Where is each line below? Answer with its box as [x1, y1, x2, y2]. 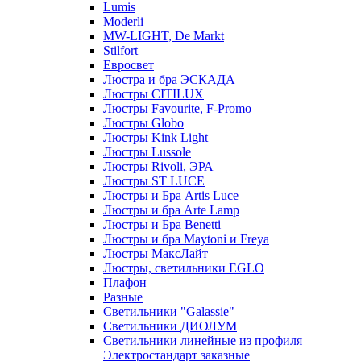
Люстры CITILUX [103, 87, 204, 102]
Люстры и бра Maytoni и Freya [103, 232, 269, 247]
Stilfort [103, 44, 138, 58]
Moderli [103, 15, 143, 29]
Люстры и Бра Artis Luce [103, 189, 239, 203]
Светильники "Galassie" [103, 305, 234, 319]
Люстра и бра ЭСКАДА [103, 73, 235, 87]
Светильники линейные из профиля [103, 334, 302, 348]
